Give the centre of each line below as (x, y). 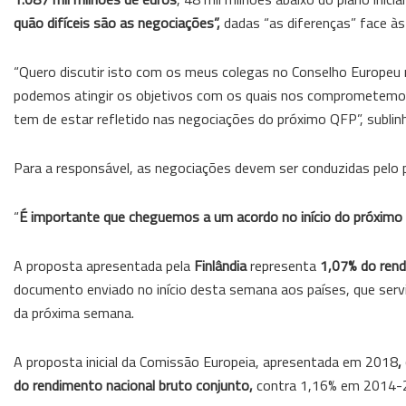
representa (283, 265)
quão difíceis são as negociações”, (117, 22)
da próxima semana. (74, 312)
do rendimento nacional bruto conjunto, (133, 385)
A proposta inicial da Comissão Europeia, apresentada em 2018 (206, 361)
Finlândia (220, 265)
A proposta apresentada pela (104, 265)
